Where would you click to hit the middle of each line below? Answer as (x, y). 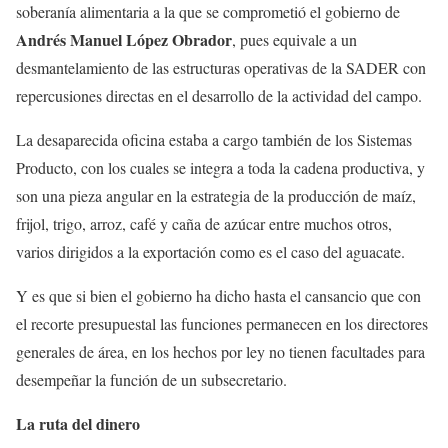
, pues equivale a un (294, 39)
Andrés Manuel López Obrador (124, 39)
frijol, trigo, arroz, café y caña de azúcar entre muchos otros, (204, 223)
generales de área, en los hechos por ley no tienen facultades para (220, 351)
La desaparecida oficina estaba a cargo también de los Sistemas (214, 139)
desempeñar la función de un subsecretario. (151, 379)
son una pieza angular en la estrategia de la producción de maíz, (216, 195)
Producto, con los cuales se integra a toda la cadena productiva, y (220, 167)
